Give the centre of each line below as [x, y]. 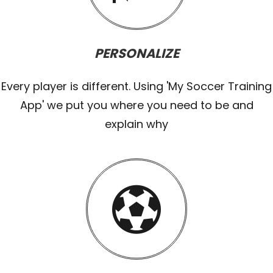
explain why [136, 124]
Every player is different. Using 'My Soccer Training [136, 86]
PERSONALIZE [136, 53]
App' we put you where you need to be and [136, 105]
